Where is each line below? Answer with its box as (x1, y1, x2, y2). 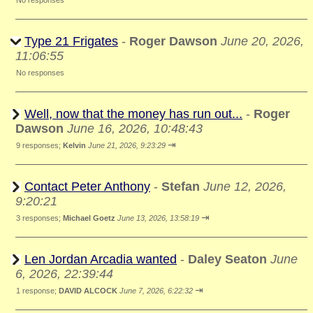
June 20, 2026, (221, 34, 304, 48)
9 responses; (16, 141, 63, 150)
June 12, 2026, (203, 180, 286, 194)
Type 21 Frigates (24, 34, 118, 48)
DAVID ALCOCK (59, 286, 117, 295)
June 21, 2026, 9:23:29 (88, 141, 166, 150)
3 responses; (16, 214, 63, 222)
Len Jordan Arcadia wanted (24, 252, 177, 266)
